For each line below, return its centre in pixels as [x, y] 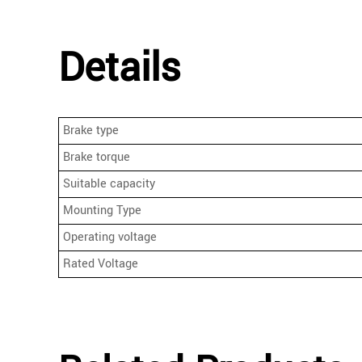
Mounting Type [102, 211]
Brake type [91, 131]
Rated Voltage [101, 264]
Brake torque [97, 158]
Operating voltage [110, 238]
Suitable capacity [109, 184]
